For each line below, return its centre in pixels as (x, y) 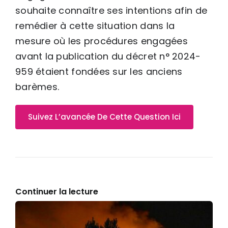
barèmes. (37, 87)
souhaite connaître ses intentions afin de (111, 10)
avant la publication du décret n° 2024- (108, 56)
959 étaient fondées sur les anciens (99, 71)
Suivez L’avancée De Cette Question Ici (104, 117)
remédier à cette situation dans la (95, 25)
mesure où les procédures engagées (102, 41)
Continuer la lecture (56, 191)
